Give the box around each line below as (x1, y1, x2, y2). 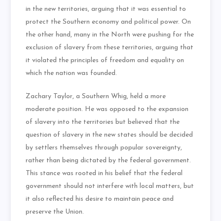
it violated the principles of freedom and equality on (26, 57, 184, 65)
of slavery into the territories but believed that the (26, 118, 180, 126)
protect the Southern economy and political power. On (26, 18, 191, 26)
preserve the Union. (26, 208, 84, 216)
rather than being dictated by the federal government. (26, 157, 191, 165)
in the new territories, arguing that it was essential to (26, 5, 186, 13)
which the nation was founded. (26, 70, 117, 77)
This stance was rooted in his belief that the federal (26, 170, 183, 178)
